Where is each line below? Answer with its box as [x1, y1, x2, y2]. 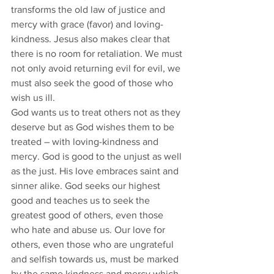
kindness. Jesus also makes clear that [11, 34, 172, 44]
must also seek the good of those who [11, 78, 176, 88]
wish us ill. [11, 92, 57, 103]
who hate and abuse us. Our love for [11, 224, 168, 235]
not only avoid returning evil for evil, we [11, 63, 183, 73]
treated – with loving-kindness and [11, 136, 161, 147]
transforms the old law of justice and [11, 4, 168, 15]
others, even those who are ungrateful [11, 239, 176, 250]
